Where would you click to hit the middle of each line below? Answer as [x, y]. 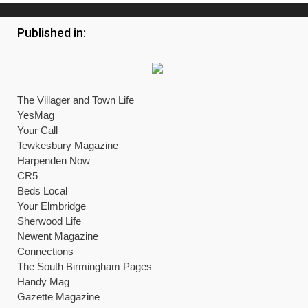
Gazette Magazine [58, 297]
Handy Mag [43, 282]
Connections [45, 251]
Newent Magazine [58, 236]
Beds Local [42, 191]
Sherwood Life [49, 221]
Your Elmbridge [52, 206]
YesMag [36, 115]
